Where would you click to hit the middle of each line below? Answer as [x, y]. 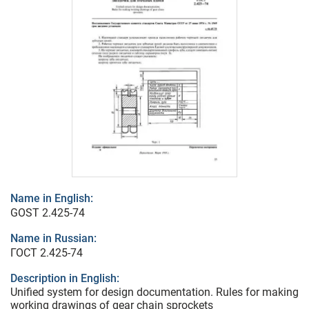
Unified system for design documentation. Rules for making [154, 292]
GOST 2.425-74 [48, 213]
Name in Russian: [53, 239]
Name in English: [52, 199]
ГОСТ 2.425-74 [47, 253]
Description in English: [65, 279]
